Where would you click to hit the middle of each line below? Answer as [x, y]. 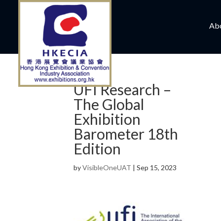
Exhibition [107, 119]
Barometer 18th [126, 134]
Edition [97, 148]
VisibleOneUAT [107, 167]
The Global [109, 104]
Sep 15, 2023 [157, 167]
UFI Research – [123, 89]
